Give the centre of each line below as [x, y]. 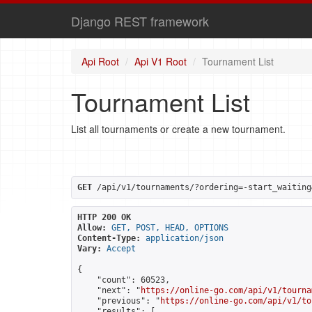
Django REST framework [140, 21]
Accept [121, 249]
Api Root [100, 61]
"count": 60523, [124, 280]
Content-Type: [109, 238]
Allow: [92, 228]
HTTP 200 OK [104, 217]
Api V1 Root [161, 61]
